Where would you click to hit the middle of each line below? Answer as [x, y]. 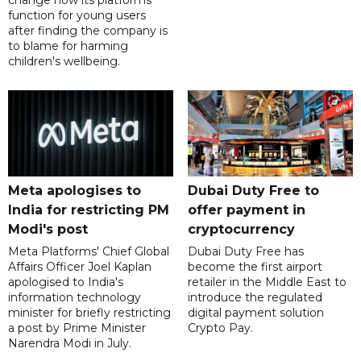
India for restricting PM [89, 210]
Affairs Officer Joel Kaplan [80, 267]
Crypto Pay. [220, 328]
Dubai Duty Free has [245, 252]
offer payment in [246, 210]
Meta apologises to [75, 191]
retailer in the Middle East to [267, 282]
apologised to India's [66, 282]
